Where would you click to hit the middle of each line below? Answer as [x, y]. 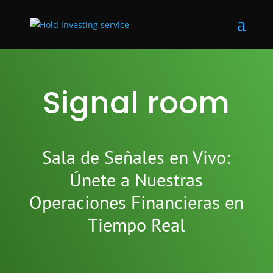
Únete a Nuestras [136, 179]
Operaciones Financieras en [136, 202]
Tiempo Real [136, 225]
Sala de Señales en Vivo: [136, 157]
